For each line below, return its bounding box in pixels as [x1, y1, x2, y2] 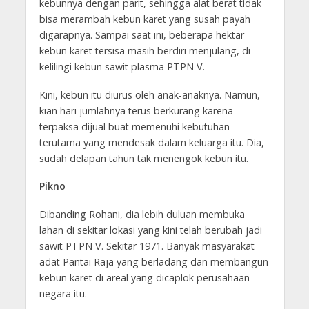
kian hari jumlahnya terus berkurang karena [39, 103, 233, 117]
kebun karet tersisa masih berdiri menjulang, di [39, 43, 250, 57]
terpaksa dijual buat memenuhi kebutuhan [39, 119, 230, 133]
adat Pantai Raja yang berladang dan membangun [39, 255, 268, 269]
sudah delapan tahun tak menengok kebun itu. [39, 151, 248, 165]
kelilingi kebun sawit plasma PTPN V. [39, 59, 205, 73]
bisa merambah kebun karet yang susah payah [39, 12, 250, 26]
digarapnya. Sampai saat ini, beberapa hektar [39, 28, 244, 41]
